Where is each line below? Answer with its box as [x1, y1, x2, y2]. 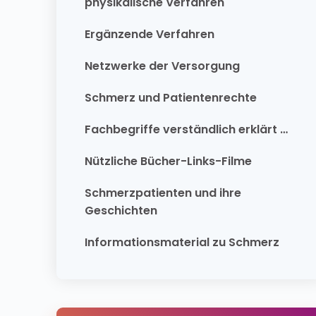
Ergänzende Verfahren [85, 26, 214, 42]
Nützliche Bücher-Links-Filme [85, 153, 252, 169]
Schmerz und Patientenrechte [85, 90, 257, 106]
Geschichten [85, 202, 157, 219]
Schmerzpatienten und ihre [85, 185, 241, 201]
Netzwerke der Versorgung [85, 58, 240, 74]
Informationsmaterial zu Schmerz [85, 234, 279, 250]
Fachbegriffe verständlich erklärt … [85, 121, 288, 138]
